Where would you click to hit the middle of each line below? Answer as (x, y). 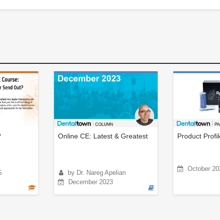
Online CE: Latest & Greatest (103, 136)
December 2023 (91, 182)
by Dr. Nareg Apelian (97, 173)
